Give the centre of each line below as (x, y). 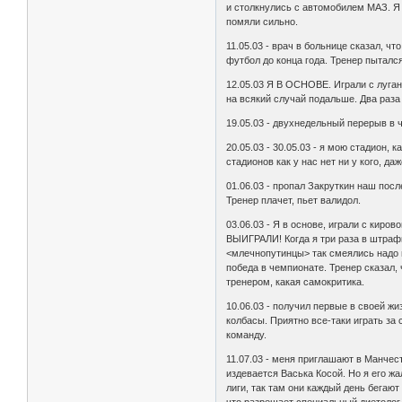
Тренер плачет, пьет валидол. (294, 201)
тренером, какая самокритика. (296, 282)
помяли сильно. (262, 22)
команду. (247, 335)
